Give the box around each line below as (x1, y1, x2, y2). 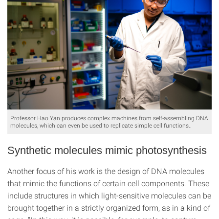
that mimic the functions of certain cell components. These (7, 177, 209, 188)
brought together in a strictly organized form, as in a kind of (7, 202, 210, 213)
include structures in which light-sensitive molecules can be (7, 190, 211, 200)
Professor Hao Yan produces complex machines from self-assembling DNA (10, 113, 208, 122)
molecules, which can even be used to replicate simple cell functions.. (10, 121, 192, 129)
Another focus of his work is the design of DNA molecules (7, 165, 204, 176)
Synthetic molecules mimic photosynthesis (7, 144, 207, 156)
